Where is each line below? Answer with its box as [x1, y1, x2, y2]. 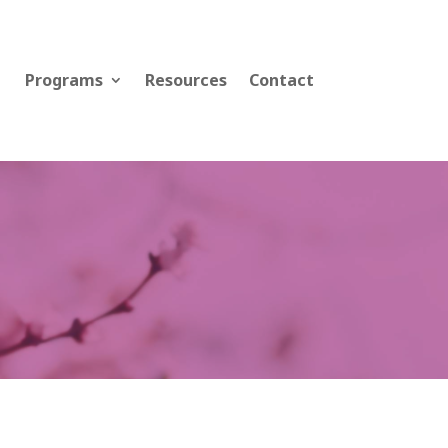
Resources [144, 69, 227, 92]
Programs [24, 69, 103, 92]
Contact [248, 69, 314, 92]
